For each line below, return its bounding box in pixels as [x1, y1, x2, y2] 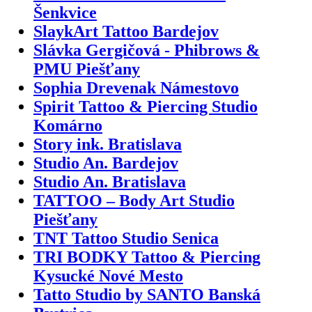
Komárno [33, 116, 102, 134]
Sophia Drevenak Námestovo [33, 78, 239, 97]
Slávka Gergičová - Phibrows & [33, 40, 260, 59]
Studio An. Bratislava [33, 172, 186, 191]
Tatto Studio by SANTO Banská [33, 285, 260, 304]
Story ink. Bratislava [33, 134, 182, 153]
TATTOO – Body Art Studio [33, 191, 235, 210]
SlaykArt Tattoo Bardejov [33, 22, 219, 40]
